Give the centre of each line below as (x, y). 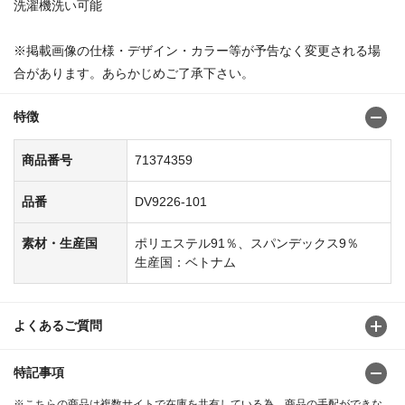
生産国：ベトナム (185, 262)
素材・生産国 (60, 243)
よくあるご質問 (58, 325)
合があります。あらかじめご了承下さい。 (134, 73)
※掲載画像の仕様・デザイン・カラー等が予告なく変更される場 (197, 50)
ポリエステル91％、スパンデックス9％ (247, 243)
